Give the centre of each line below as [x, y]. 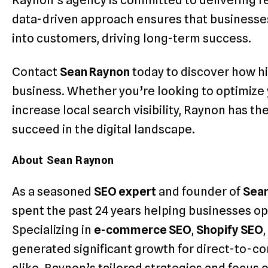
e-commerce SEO [143, 229]
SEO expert [125, 191]
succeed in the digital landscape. [103, 130]
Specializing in [53, 229]
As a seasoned [53, 191]
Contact [36, 72]
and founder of [200, 191]
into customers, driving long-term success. [132, 39]
